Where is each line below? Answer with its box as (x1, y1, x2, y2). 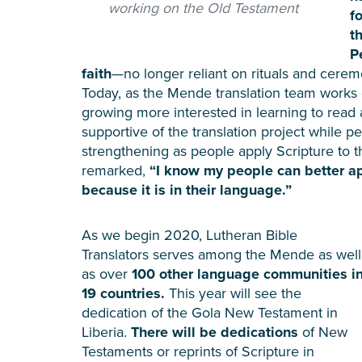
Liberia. (82, 321, 131, 342)
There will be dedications (131, 321, 302, 343)
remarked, (82, 159, 149, 180)
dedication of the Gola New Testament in (82, 301, 338, 322)
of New (302, 321, 347, 342)
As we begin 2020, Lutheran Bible (82, 224, 297, 245)
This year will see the (169, 282, 301, 303)
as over (82, 263, 132, 284)
